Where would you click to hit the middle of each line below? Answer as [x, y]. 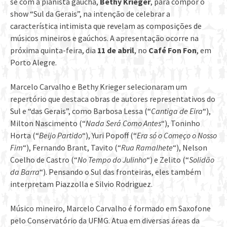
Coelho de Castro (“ [44, 159]
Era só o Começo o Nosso [177, 135]
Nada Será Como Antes [123, 123]
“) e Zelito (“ [168, 159]
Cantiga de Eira [177, 111]
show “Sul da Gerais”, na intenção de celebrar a [90, 13]
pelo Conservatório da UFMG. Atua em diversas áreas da [105, 220]
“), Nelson [190, 147]
